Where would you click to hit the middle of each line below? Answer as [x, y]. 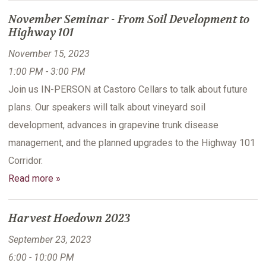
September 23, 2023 [50, 240]
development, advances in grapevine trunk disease [113, 125]
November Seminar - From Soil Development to [129, 20]
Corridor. [26, 161]
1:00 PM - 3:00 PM [47, 72]
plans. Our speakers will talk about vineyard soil [107, 107]
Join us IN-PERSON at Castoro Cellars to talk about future [128, 90]
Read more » [34, 179]
